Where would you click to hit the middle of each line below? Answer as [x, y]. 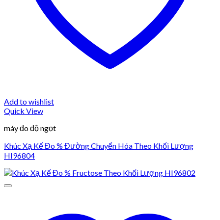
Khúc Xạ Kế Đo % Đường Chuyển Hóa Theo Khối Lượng [99, 145]
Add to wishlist [29, 101]
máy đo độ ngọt [30, 128]
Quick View [24, 110]
